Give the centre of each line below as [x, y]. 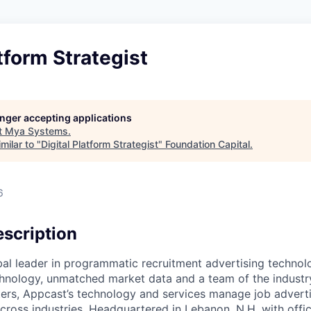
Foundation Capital [208, 144]
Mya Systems [36, 131]
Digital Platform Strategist [100, 144]
